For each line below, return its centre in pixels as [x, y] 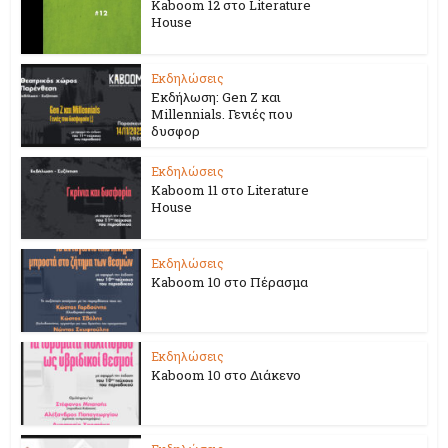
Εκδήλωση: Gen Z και [216, 96]
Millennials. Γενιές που [222, 113]
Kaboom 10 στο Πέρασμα [230, 282]
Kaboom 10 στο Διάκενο [226, 375]
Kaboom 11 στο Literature [230, 189]
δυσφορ [176, 130]
